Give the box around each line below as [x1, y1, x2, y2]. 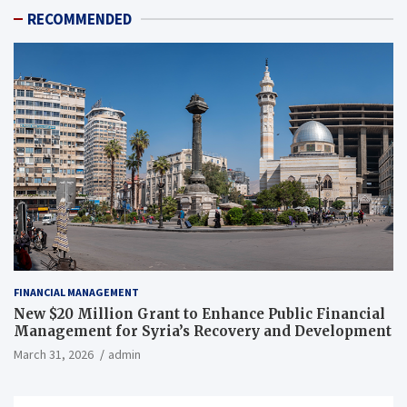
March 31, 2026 [14, 345, 94, 362]
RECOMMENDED [27, 9, 132, 30]
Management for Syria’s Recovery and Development [14, 322, 392, 340]
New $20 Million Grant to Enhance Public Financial [14, 304, 385, 323]
